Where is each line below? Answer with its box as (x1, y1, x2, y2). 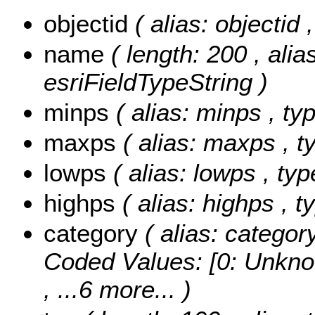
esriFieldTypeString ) (44, 67, 268, 96)
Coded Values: (44, 247, 210, 275)
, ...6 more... (44, 275, 176, 303)
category (44, 219, 145, 247)
